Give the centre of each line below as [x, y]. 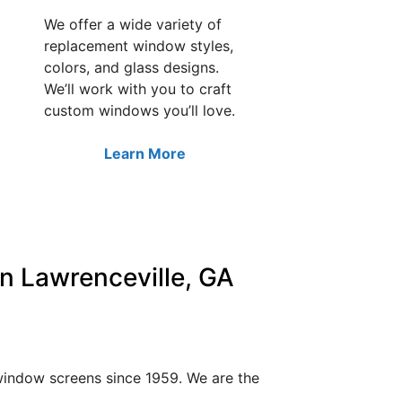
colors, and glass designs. [131, 67]
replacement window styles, [139, 45]
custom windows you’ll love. [140, 110]
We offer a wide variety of [133, 24]
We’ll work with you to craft [138, 88]
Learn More [145, 153]
